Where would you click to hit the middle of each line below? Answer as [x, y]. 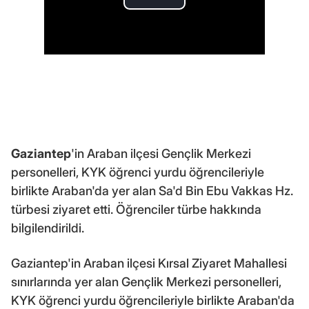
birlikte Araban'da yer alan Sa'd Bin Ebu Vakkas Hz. [152, 191]
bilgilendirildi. [48, 228]
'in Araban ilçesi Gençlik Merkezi [161, 154]
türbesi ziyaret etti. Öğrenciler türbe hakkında [136, 210]
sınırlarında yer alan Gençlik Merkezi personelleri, [146, 282]
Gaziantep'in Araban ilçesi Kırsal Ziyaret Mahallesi [149, 263]
